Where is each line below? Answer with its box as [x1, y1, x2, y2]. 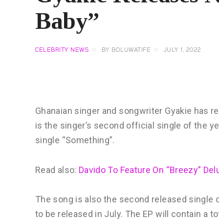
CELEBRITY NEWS [35, 48, 88, 53]
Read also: [35, 164, 79, 175]
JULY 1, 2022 [163, 48, 201, 53]
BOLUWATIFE [111, 48, 151, 53]
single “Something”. [35, 134, 115, 145]
